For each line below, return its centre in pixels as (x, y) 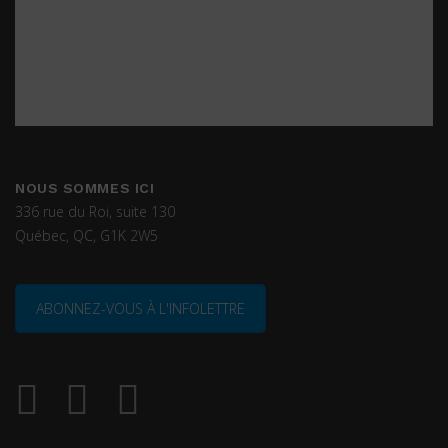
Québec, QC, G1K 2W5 (86, 236)
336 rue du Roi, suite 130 (95, 212)
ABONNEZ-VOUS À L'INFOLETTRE (140, 309)
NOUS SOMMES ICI (85, 188)
